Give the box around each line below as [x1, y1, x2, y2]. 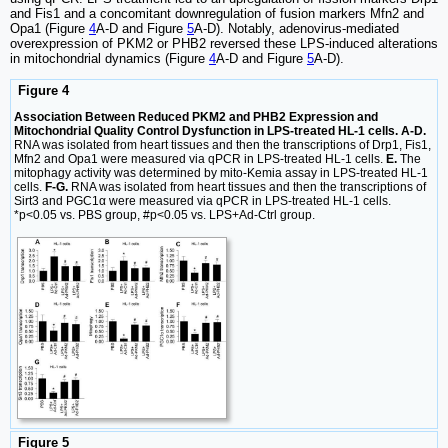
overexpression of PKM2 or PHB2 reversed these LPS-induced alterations [10, 35, 438, 51]
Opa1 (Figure [10, 20, 89, 36]
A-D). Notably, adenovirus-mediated [194, 20, 399, 36]
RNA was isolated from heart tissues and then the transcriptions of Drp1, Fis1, [14, 138, 431, 153]
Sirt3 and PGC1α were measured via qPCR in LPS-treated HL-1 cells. [14, 194, 391, 209]
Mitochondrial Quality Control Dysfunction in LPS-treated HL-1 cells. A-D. [14, 124, 426, 139]
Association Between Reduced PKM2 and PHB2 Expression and [14, 110, 378, 125]
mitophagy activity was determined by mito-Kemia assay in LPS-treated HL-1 [14, 166, 428, 181]
